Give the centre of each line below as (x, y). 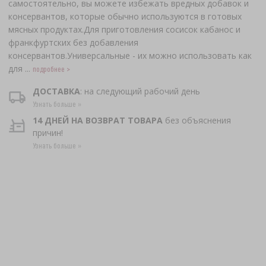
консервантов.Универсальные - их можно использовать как (130, 55)
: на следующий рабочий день (140, 91)
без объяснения (197, 120)
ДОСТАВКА (57, 91)
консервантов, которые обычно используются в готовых (125, 16)
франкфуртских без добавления (73, 42)
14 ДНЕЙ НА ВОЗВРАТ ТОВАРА (98, 120)
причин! (48, 132)
